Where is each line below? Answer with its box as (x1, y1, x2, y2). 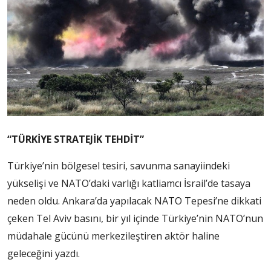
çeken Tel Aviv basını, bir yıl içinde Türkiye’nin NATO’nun (7, 211, 263, 225)
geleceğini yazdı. (7, 246, 80, 260)
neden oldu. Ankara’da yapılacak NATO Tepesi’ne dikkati (7, 194, 261, 207)
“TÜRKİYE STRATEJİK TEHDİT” (7, 132, 144, 146)
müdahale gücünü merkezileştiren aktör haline (7, 229, 220, 243)
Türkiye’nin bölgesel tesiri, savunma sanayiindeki (7, 158, 230, 172)
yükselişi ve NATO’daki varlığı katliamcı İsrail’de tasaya (7, 176, 250, 190)
